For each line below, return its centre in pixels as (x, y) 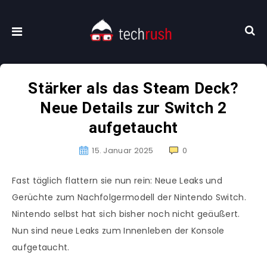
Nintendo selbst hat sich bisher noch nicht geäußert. (126, 214)
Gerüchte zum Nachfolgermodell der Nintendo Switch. (129, 198)
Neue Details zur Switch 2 (133, 108)
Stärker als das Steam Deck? (133, 89)
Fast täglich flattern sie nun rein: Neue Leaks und (117, 181)
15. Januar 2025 (123, 151)
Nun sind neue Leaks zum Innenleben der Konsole (118, 231)
